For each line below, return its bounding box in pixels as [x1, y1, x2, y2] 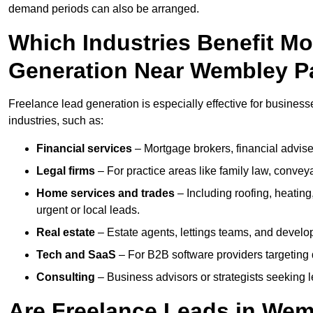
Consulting [36, 271, 95, 284]
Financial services [36, 143, 132, 155]
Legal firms [36, 165, 95, 177]
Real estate [36, 226, 95, 239]
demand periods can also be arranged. [8, 3, 199, 15]
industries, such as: [8, 115, 103, 127]
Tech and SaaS [36, 249, 116, 261]
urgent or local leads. [36, 204, 140, 217]
